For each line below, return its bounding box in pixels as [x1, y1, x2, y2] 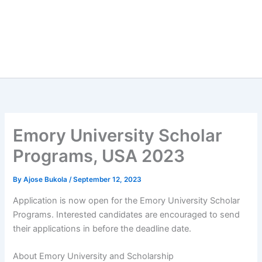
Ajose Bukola [23, 175, 70, 184]
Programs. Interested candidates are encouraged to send [13, 209, 240, 220]
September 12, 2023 [73, 175, 142, 184]
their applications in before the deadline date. [13, 223, 192, 234]
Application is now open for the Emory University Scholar [13, 195, 240, 206]
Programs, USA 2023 [13, 146, 185, 167]
